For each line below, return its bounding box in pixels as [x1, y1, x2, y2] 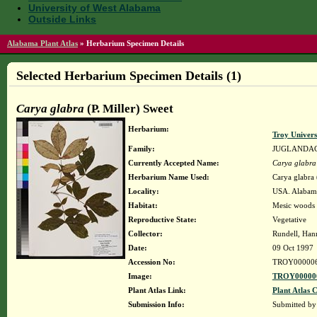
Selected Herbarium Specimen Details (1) [16, 69, 241, 83]
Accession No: [127, 258, 175, 266]
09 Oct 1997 [272, 243, 313, 252]
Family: [127, 144, 155, 153]
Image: [127, 272, 152, 280]
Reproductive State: [127, 215, 197, 224]
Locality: [127, 187, 159, 195]
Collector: [127, 229, 163, 238]
